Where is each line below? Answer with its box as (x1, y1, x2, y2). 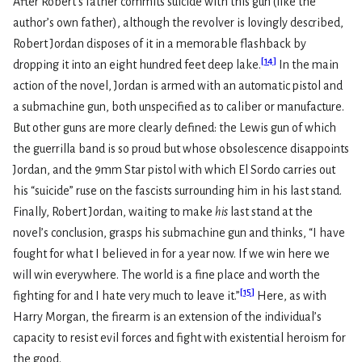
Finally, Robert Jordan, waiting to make (13, 204, 215, 218)
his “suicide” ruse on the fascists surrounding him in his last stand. (13, 183, 342, 197)
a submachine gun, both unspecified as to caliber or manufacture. (13, 99, 344, 113)
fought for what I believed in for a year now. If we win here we (13, 246, 330, 260)
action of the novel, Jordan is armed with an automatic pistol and (13, 78, 343, 92)
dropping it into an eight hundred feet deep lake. (13, 57, 261, 71)
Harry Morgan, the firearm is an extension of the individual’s (13, 309, 322, 323)
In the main (276, 57, 339, 71)
